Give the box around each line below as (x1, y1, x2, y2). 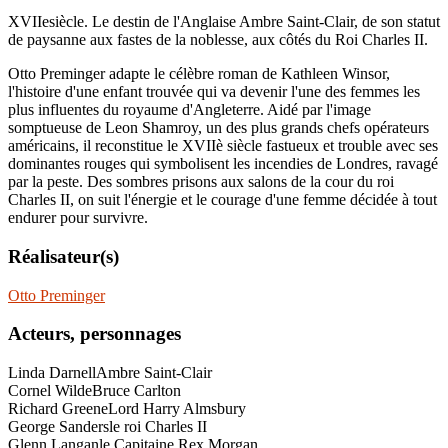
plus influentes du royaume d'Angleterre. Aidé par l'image (8, 101, 371, 119)
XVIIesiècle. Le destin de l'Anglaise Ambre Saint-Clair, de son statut (8, 13, 440, 31)
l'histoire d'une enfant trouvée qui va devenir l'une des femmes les (8, 83, 420, 101)
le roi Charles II (109, 418, 207, 435)
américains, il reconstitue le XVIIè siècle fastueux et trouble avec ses (8, 137, 438, 155)
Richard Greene (8, 400, 108, 417)
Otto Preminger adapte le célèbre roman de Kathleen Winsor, (8, 65, 390, 83)
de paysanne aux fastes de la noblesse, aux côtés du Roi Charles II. (8, 31, 428, 49)
